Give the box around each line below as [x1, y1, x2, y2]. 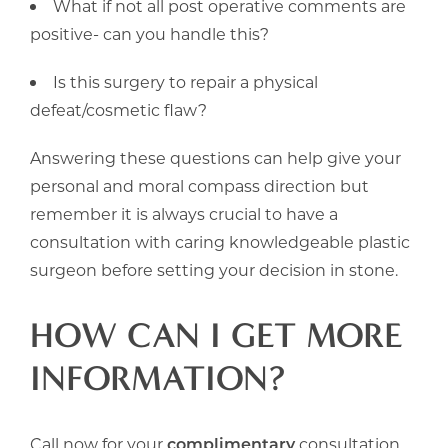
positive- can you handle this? [30, 22, 269, 44]
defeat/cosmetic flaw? [30, 98, 207, 120]
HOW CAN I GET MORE [30, 313, 403, 356]
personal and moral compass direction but [30, 174, 369, 196]
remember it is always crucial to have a [30, 202, 338, 224]
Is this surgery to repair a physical [53, 70, 318, 92]
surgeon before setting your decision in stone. [30, 258, 398, 280]
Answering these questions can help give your [30, 146, 401, 168]
